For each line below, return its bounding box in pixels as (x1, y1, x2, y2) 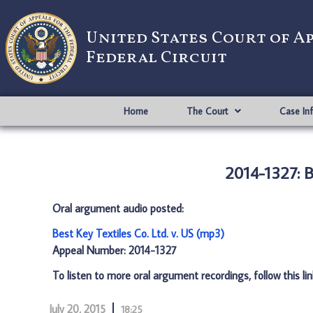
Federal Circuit (86, 46, 227, 70)
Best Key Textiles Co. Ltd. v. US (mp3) (52, 226, 224, 240)
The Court (186, 105, 228, 117)
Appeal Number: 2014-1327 (52, 243, 177, 257)
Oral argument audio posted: (52, 201, 184, 215)
